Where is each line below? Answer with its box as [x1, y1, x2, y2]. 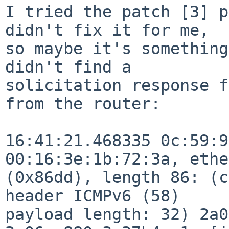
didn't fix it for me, [5, 20, 209, 39]
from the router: [5, 94, 161, 113]
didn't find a [5, 57, 131, 76]
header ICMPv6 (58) [5, 186, 180, 205]
